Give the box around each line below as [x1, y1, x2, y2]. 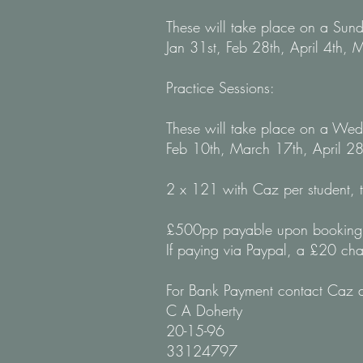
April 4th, [290, 37, 352, 57]
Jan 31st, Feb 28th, [166, 37, 290, 57]
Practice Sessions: [166, 78, 275, 97]
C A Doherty [166, 301, 242, 320]
